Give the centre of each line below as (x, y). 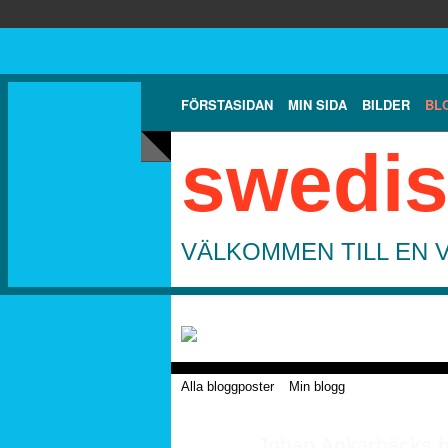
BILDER (386, 104)
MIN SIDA (317, 104)
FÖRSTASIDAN (227, 104)
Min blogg (317, 386)
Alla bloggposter (227, 386)
